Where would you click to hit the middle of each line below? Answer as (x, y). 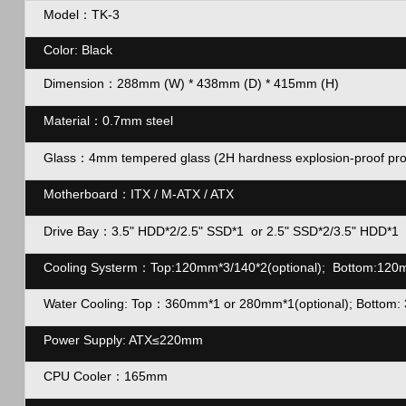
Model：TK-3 (81, 14)
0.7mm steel (137, 121)
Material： (72, 121)
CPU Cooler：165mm (105, 376)
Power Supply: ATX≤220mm (123, 340)
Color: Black (77, 50)
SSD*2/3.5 (322, 231)
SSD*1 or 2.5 (245, 231)
